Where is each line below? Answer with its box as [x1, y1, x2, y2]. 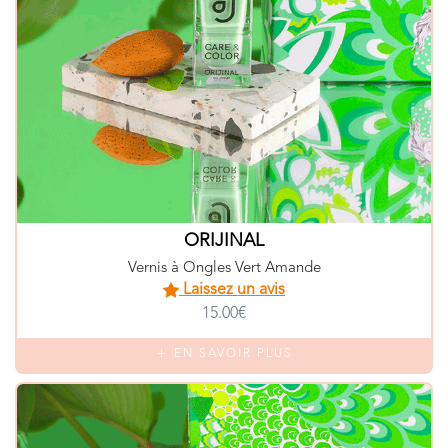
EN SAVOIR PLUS [169, 348, 293, 360]
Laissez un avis [179, 281, 285, 298]
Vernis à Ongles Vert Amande [127, 260, 321, 276]
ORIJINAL [184, 231, 264, 250]
